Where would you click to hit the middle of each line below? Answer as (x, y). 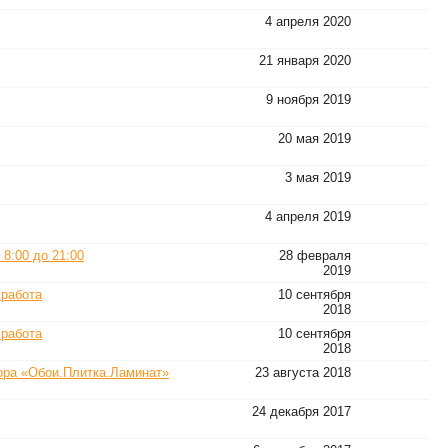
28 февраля (315, 255)
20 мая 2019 (314, 138)
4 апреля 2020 (308, 21)
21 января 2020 (305, 60)
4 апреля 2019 (308, 216)
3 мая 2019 (318, 177)
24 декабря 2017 (301, 411)
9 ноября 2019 (308, 99)
